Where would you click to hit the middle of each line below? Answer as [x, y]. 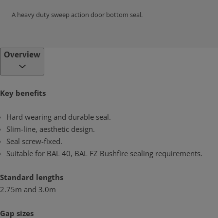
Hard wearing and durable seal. [58, 117]
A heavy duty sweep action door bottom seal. [77, 15]
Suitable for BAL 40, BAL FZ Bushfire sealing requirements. [104, 153]
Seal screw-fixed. [34, 141]
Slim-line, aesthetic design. [50, 129]
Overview [22, 55]
